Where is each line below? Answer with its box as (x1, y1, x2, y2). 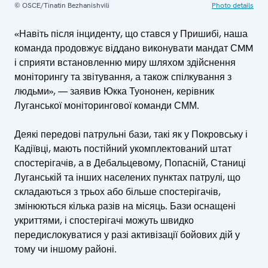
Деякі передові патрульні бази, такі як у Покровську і (14, 127, 248, 141)
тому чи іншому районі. (14, 242, 117, 255)
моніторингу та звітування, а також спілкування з (14, 70, 232, 83)
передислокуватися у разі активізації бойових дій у (14, 228, 240, 241)
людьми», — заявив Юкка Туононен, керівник (14, 84, 214, 98)
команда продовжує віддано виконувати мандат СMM (14, 41, 253, 54)
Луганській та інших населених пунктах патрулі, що (14, 170, 240, 184)
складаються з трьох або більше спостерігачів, (14, 185, 221, 198)
